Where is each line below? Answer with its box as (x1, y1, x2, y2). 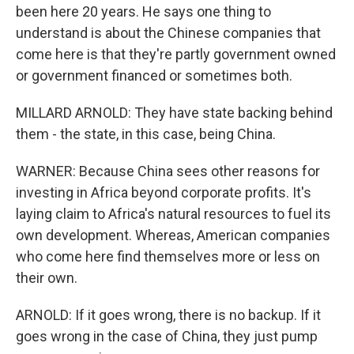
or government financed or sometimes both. (16, 67, 292, 84)
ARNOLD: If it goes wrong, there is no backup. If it (16, 307, 321, 323)
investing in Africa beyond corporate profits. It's (16, 184, 311, 201)
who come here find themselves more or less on (16, 248, 320, 265)
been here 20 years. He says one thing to (16, 3, 271, 20)
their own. (16, 269, 77, 286)
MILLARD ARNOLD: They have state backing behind (16, 104, 333, 121)
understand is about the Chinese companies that (16, 24, 321, 41)
